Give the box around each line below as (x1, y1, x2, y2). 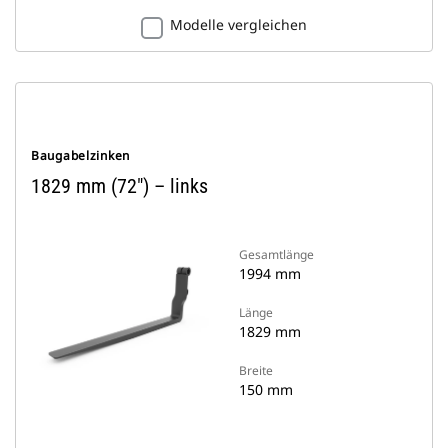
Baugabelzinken (31, 147, 131, 164)
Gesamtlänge (239, 246, 314, 263)
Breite (239, 362, 273, 379)
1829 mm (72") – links (31, 174, 208, 198)
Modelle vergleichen (170, 15, 307, 34)
